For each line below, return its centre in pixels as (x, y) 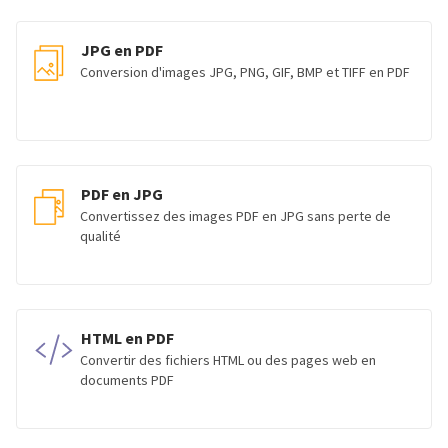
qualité (100, 236)
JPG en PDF (122, 50)
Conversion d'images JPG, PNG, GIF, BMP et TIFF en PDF (245, 72)
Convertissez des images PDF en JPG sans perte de (235, 216)
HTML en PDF (127, 338)
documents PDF (127, 380)
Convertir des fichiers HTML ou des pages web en (228, 360)
